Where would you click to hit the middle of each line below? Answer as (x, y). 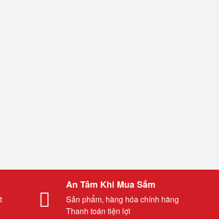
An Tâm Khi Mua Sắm (111, 184)
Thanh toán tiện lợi (98, 211)
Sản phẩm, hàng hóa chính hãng (122, 199)
